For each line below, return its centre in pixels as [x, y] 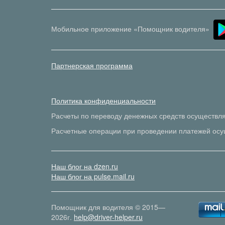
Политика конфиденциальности [103, 101]
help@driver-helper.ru [108, 217]
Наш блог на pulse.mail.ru [93, 177]
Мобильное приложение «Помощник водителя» [130, 28]
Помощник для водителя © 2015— [108, 207]
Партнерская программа [92, 66]
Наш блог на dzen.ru [85, 166]
